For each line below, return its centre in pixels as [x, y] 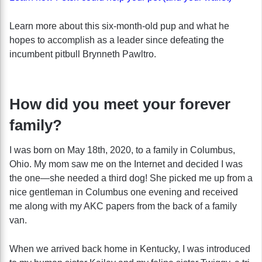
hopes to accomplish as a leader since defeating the [117, 40]
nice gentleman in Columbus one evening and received [124, 192]
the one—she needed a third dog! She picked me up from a [131, 178]
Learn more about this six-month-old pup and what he [119, 26]
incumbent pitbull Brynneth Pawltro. [83, 54]
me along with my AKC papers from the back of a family [123, 206]
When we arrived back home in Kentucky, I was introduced [130, 249]
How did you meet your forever [120, 104]
